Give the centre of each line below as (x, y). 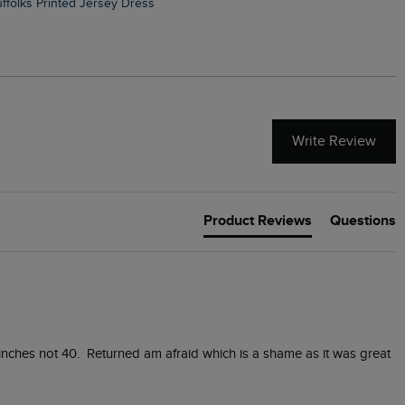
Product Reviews (258, 221)
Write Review (334, 141)
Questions (363, 221)
